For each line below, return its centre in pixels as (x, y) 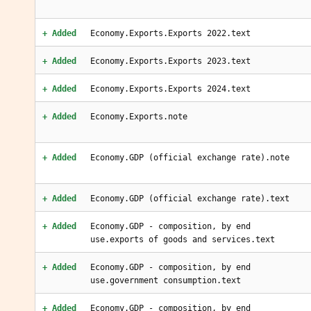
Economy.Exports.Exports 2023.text (170, 61)
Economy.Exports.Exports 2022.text (170, 33)
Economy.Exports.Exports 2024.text (170, 89)
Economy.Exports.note (139, 117)
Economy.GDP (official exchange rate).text (190, 199)
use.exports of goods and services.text (183, 239)
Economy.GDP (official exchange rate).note (190, 158)
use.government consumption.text (166, 280)
